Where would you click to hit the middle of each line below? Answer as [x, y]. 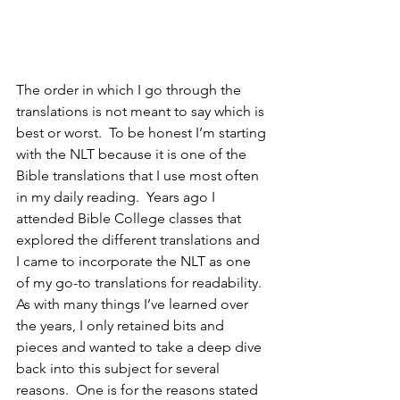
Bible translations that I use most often [139, 176]
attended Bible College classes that [130, 219]
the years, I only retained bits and [122, 326]
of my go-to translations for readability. [142, 283]
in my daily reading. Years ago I [117, 197]
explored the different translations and [140, 240]
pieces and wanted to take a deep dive [141, 347]
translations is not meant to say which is [142, 112]
